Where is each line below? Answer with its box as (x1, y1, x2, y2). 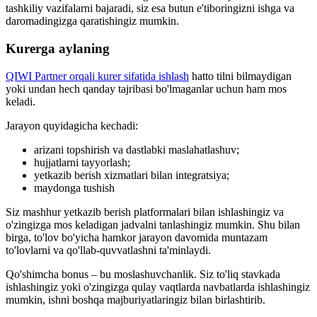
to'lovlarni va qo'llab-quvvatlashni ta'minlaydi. (6, 243, 211, 256)
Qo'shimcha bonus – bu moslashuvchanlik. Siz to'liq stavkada (6, 267, 280, 280)
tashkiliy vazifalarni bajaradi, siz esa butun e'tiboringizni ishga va (6, 2, 294, 15)
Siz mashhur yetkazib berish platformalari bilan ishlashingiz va (6, 205, 284, 218)
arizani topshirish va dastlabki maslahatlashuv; (34, 143, 239, 156)
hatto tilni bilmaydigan (189, 69, 292, 82)
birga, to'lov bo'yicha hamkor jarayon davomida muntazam (6, 231, 267, 243)
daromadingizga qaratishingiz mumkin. (6, 15, 179, 28)
